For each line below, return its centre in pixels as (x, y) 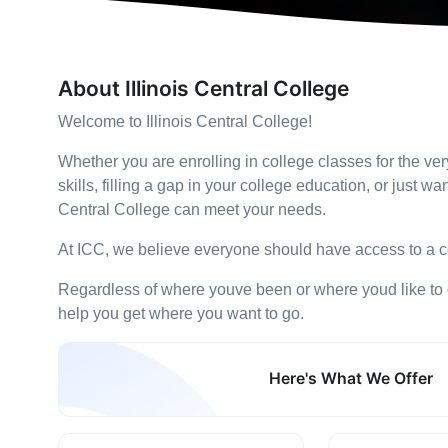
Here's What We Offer (351, 379)
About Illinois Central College (203, 88)
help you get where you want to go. (181, 313)
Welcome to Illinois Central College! (185, 121)
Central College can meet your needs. (192, 209)
